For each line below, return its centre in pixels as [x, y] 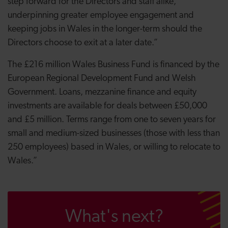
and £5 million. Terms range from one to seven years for [112, 120]
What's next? [114, 217]
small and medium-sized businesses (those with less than [114, 134]
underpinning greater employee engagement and [101, 16]
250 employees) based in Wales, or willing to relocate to [114, 147]
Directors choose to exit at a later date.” [83, 43]
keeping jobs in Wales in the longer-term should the [105, 29]
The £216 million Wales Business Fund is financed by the [113, 65]
